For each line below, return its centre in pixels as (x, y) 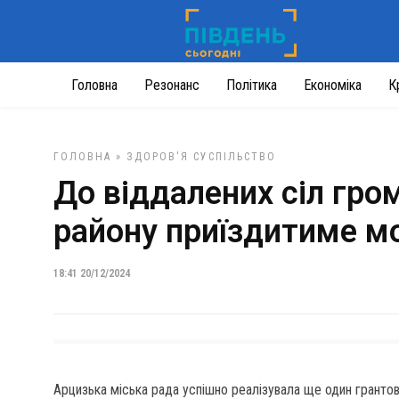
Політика (252, 85)
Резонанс (172, 85)
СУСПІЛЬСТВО (235, 157)
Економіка (333, 85)
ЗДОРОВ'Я (158, 157)
